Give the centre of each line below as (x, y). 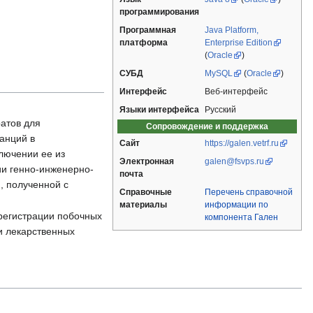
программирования (159, 12)
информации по (236, 205)
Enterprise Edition (239, 43)
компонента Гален (241, 218)
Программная (148, 30)
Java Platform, (232, 30)
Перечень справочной (249, 192)
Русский (220, 110)
